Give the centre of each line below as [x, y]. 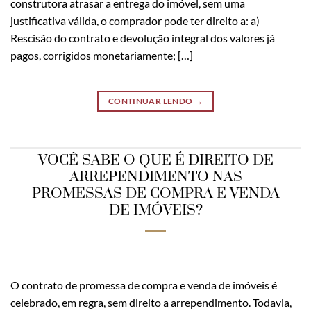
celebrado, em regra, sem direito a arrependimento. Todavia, [151, 303]
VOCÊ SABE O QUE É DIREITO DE [155, 161]
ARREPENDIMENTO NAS [155, 177]
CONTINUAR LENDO [151, 101]
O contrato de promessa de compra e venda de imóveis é [144, 285]
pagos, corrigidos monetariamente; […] [102, 55]
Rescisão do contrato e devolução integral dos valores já [143, 37]
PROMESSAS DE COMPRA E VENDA [155, 194]
